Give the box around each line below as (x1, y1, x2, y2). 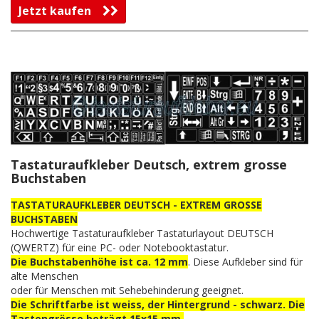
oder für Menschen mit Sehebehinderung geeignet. (11, 283, 244, 297)
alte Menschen (11, 268, 78, 283)
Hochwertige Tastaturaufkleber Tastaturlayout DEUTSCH (11, 226, 273, 240)
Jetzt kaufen (19, 2, 103, 19)
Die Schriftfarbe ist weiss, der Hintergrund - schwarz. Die (11, 297, 305, 311)
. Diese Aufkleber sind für (188, 254, 303, 268)
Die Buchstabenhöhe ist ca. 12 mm (11, 254, 188, 268)
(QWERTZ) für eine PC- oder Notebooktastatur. (11, 240, 229, 254)
